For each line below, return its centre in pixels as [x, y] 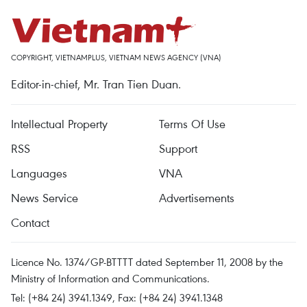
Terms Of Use [192, 124]
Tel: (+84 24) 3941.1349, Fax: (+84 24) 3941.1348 [117, 297]
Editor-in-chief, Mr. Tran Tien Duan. [96, 84]
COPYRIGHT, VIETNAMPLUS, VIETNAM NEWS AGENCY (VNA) [116, 57]
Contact [30, 222]
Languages [39, 173]
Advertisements [197, 198]
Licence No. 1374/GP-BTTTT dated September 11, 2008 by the [147, 262]
